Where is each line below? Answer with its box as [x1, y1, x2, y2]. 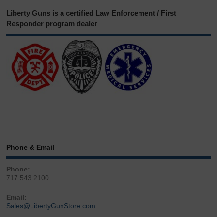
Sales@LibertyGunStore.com [6, 202, 96, 210]
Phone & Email [6, 143, 55, 151]
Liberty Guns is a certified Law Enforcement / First [6, 9, 177, 17]
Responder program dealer [6, 19, 98, 28]
